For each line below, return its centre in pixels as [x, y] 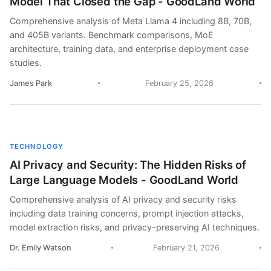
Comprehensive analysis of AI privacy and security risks [123, 199]
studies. [26, 63]
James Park [31, 83]
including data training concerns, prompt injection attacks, [127, 213]
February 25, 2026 [180, 83]
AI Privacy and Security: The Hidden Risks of [128, 165]
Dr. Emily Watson [41, 248]
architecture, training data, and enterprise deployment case [129, 49]
